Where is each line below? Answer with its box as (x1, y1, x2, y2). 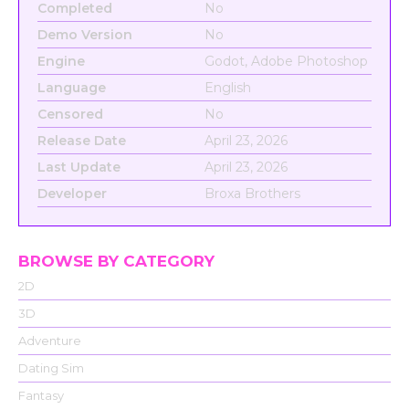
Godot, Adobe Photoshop (204, 53, 368, 70)
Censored (37, 106, 103, 123)
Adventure (18, 332, 81, 348)
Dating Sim (18, 360, 84, 375)
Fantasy (18, 387, 64, 403)
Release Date (37, 132, 126, 150)
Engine (37, 53, 85, 70)
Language (37, 79, 106, 97)
